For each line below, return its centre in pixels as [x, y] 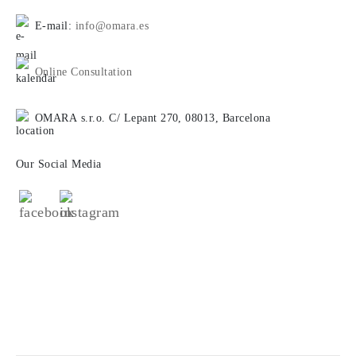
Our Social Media [59, 164]
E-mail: [55, 26]
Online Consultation [84, 72]
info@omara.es [112, 26]
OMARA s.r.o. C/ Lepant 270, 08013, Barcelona [155, 118]
